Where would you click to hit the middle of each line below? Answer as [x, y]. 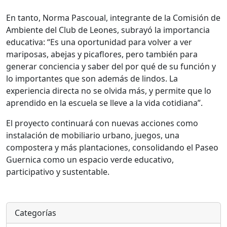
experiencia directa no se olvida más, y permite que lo [109, 91]
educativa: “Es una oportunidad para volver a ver [99, 42]
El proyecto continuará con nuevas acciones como [102, 123]
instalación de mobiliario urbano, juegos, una [93, 136]
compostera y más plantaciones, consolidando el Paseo [112, 148]
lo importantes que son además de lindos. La [92, 79]
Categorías [35, 213]
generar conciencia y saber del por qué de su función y [111, 67]
